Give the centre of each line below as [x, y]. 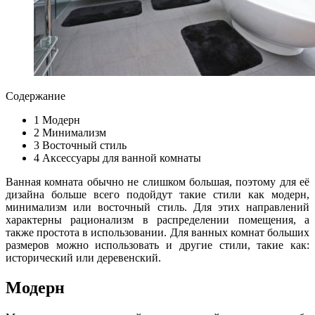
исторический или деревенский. [83, 257]
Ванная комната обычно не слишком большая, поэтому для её [157, 181]
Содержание [36, 96]
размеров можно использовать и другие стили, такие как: [157, 245]
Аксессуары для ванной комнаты [120, 157]
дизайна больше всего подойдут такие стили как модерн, [157, 194]
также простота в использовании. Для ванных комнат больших [157, 232]
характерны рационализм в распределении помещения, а [157, 219]
